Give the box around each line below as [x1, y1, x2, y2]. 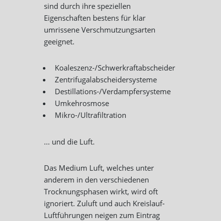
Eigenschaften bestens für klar [44, 13, 146, 23]
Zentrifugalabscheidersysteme [55, 74, 157, 85]
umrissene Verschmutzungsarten [44, 25, 156, 35]
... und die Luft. [44, 136, 95, 147]
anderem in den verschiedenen [44, 175, 149, 185]
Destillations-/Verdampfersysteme [55, 86, 171, 97]
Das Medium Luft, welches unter [44, 163, 154, 173]
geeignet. [44, 37, 75, 47]
